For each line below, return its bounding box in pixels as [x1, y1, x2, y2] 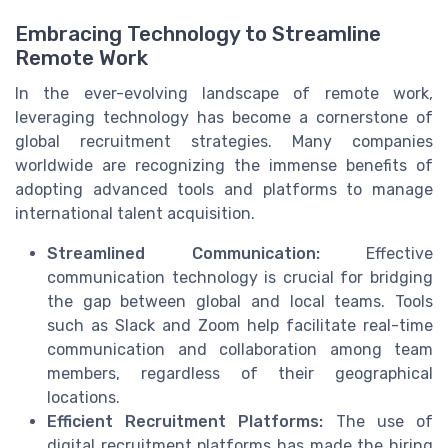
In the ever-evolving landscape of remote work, [15, 84, 433, 104]
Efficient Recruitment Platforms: [47, 412, 324, 432]
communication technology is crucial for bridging [47, 268, 433, 288]
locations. [47, 388, 120, 408]
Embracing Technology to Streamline [15, 22, 381, 47]
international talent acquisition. [15, 204, 255, 224]
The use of [323, 412, 434, 432]
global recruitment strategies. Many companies [15, 132, 433, 152]
